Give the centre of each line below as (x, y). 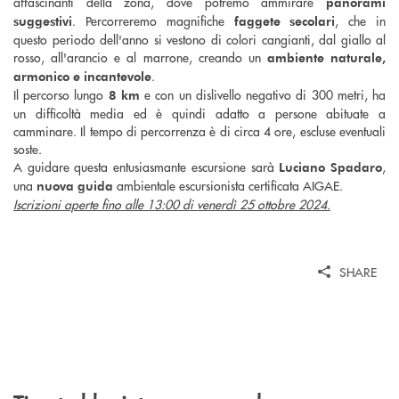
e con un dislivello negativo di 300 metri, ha (263, 95)
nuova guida (75, 186)
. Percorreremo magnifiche (153, 21)
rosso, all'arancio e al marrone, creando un (140, 57)
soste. (28, 149)
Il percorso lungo (61, 95)
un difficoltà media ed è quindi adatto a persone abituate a (199, 114)
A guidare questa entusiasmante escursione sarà (147, 167)
